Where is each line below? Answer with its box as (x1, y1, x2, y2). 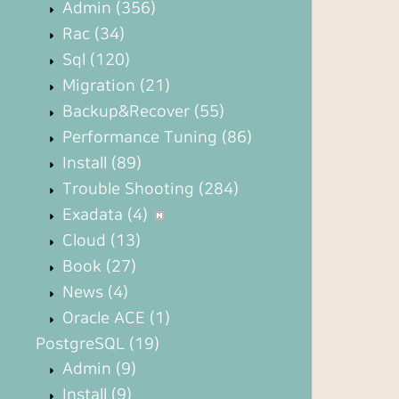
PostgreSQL (36, 335, 129, 354)
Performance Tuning (58, 128, 222, 147)
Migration (58, 77, 140, 95)
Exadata (58, 206, 127, 224)
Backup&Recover (58, 102, 194, 121)
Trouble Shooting (58, 180, 199, 199)
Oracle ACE (58, 309, 150, 328)
